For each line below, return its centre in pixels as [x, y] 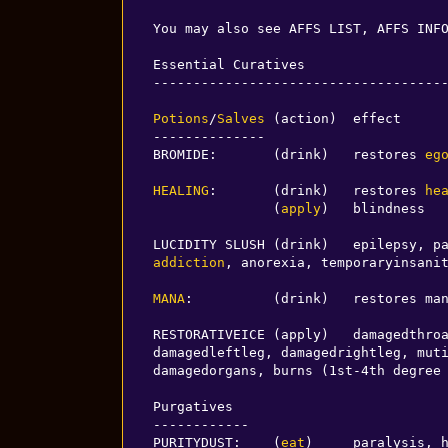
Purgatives [192, 406]
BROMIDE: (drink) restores [288, 154]
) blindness [372, 208]
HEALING [180, 190]
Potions [180, 118]
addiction [188, 262]
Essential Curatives [228, 64]
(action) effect [332, 118]
